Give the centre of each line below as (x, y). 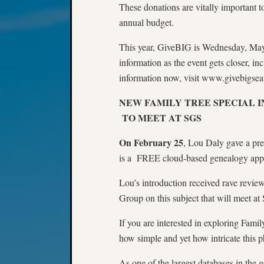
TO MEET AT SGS (160, 118)
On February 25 (151, 142)
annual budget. (146, 22)
